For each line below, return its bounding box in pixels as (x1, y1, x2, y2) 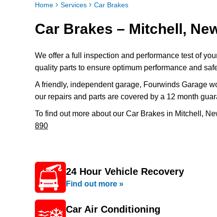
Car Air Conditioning (66, 204, 160, 215)
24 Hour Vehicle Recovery (66, 166, 184, 177)
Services (61, 1, 87, 9)
